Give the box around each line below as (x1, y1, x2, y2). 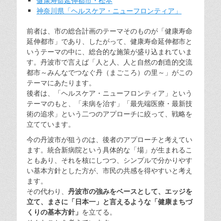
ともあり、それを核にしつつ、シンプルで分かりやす (27, 155, 192, 165)
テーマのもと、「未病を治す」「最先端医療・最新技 (27, 99, 192, 108)
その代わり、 (27, 186, 68, 196)
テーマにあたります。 (27, 78, 96, 87)
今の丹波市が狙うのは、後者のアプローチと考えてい (27, 135, 192, 144)
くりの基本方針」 (27, 207, 82, 217)
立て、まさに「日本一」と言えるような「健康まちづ (27, 197, 192, 206)
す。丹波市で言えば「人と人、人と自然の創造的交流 (27, 57, 192, 67)
